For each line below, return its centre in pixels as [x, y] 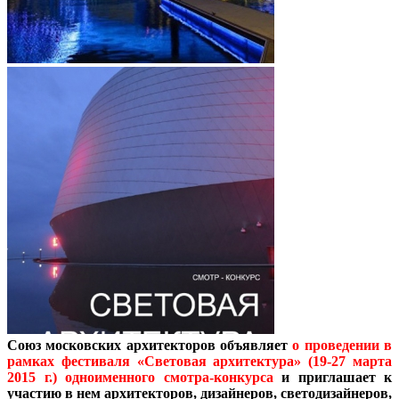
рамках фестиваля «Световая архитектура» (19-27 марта [199, 361]
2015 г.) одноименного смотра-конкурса [144, 377]
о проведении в [342, 345]
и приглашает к [337, 377]
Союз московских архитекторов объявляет [150, 345]
